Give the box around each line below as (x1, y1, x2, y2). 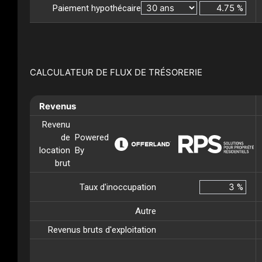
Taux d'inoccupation (80, 181, 156, 192)
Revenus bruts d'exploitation (48, 225, 156, 236)
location (39, 145, 70, 156)
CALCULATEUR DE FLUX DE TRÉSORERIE (30, 67, 202, 78)
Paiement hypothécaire (53, 2, 141, 13)
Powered (75, 132, 109, 143)
